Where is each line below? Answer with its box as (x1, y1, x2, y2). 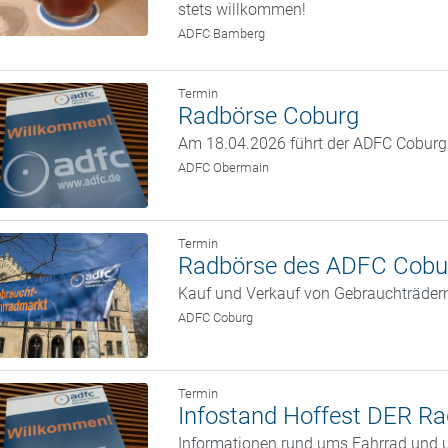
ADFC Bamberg (178, 26, 266, 41)
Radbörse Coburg (178, 102, 360, 130)
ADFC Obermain (178, 160, 270, 175)
